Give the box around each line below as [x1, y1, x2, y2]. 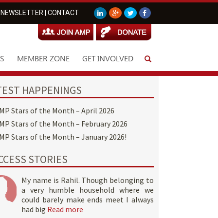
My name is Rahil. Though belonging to [21, 175, 154, 185]
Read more [47, 204, 84, 214]
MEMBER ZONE [17, 53, 70, 64]
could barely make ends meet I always [21, 194, 154, 204]
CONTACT [48, 9, 79, 17]
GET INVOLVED [82, 53, 133, 64]
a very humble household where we [21, 184, 154, 195]
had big [21, 204, 48, 214]
